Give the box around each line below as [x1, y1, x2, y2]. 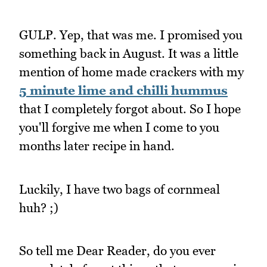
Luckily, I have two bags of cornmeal [19, 181, 220, 197]
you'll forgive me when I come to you [19, 119, 219, 135]
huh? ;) [19, 200, 58, 215]
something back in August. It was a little [19, 45, 238, 61]
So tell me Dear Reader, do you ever [19, 243, 216, 259]
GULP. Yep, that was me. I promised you [19, 27, 243, 42]
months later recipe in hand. [19, 138, 175, 153]
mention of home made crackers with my [19, 64, 244, 79]
